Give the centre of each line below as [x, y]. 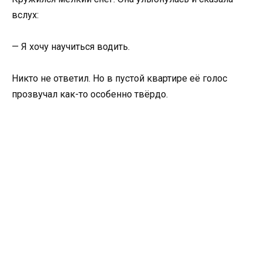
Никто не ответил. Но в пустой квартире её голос [119, 79]
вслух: [25, 15]
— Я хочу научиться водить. [71, 47]
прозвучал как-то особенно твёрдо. [90, 95]
